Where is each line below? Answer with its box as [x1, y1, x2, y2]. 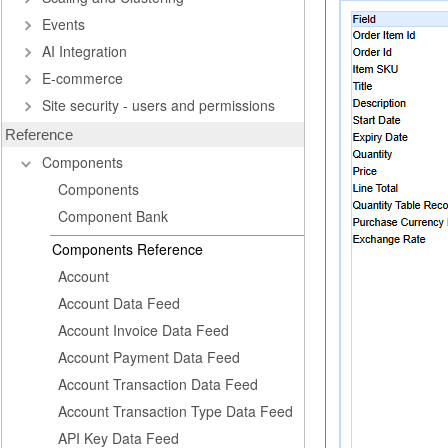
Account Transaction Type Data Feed [58, 401, 293, 421]
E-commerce [42, 68, 123, 88]
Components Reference [52, 239, 203, 259]
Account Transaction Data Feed [58, 374, 258, 394]
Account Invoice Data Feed [58, 320, 229, 340]
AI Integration [42, 41, 127, 61]
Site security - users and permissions [42, 95, 275, 115]
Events [42, 14, 85, 34]
